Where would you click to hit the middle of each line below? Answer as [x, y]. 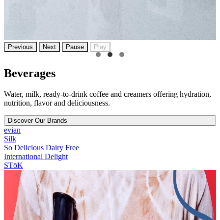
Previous [20, 47]
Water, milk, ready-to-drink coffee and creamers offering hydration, [108, 94]
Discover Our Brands [38, 120]
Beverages [30, 73]
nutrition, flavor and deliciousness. [57, 103]
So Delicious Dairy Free [41, 147]
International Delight [36, 156]
